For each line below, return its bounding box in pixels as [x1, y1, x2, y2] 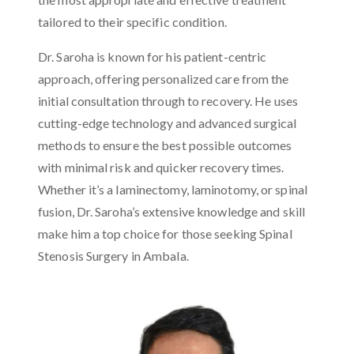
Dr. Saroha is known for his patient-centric [38, 49, 267, 65]
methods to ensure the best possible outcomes [38, 137, 292, 153]
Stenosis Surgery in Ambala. [38, 248, 189, 264]
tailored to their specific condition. [38, 14, 227, 30]
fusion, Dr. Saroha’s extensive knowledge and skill [38, 204, 306, 220]
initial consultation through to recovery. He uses [38, 93, 298, 109]
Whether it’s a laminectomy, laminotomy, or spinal [38, 182, 307, 198]
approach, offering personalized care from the [38, 71, 289, 87]
